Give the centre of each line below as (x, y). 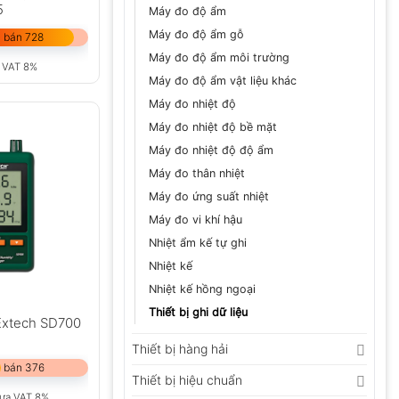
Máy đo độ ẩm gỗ (196, 35)
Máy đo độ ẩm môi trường (219, 58)
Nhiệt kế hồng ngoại (202, 289)
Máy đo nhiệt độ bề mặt (213, 127)
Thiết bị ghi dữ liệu (198, 313)
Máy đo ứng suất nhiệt (209, 197)
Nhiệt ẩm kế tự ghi (198, 243)
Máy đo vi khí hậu (195, 220)
